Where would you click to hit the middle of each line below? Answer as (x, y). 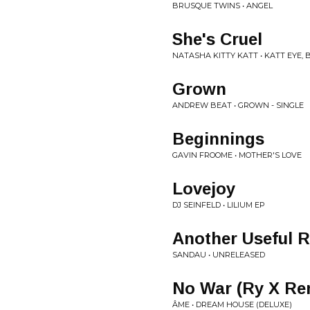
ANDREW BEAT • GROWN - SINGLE (238, 105)
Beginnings (218, 139)
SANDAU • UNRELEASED (219, 255)
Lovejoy (204, 189)
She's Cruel (217, 39)
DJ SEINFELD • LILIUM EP (219, 205)
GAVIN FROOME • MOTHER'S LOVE (237, 155)
